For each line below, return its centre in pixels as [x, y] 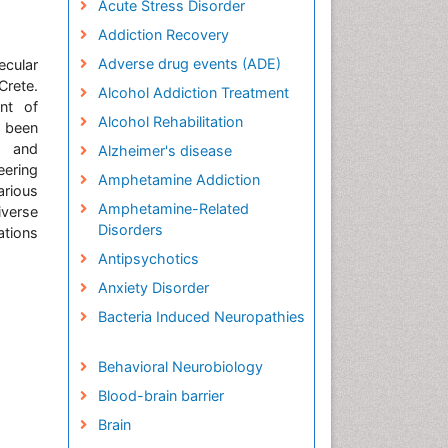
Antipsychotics [148, 258]
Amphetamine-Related [173, 208]
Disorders [130, 229]
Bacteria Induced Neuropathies [201, 316]
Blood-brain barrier [160, 395]
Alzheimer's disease [164, 150]
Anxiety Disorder [153, 287]
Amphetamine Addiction [178, 179]
